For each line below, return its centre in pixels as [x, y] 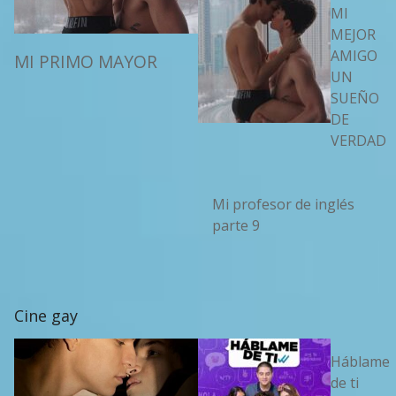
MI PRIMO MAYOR [86, 61]
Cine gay [46, 316]
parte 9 [236, 226]
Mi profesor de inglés [283, 205]
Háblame [360, 362]
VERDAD [358, 141]
